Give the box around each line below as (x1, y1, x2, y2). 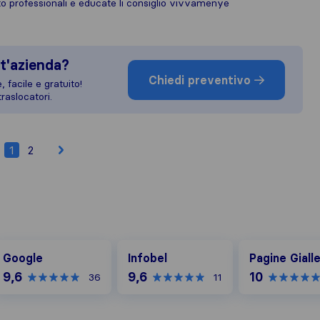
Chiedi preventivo (149, 72, 254, 87)
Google (3, 251, 43, 265)
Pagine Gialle (238, 239, 304, 254)
